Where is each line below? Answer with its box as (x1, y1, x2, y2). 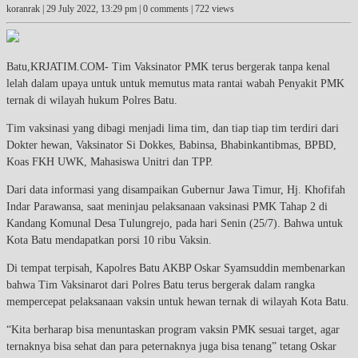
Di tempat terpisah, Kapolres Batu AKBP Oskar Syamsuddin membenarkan (6, 261, 345, 274)
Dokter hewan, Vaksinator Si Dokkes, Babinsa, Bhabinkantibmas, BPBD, (6, 138, 336, 151)
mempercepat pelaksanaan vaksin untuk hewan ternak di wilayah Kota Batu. (6, 295, 349, 308)
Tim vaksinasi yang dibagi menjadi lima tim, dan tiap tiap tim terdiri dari (6, 121, 339, 134)
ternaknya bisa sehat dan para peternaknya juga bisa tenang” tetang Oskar (6, 340, 336, 352)
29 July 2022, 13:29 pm (46, 3, 137, 14)
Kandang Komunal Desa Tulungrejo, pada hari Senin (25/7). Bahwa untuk (6, 217, 343, 229)
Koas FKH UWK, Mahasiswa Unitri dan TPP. (6, 155, 213, 168)
